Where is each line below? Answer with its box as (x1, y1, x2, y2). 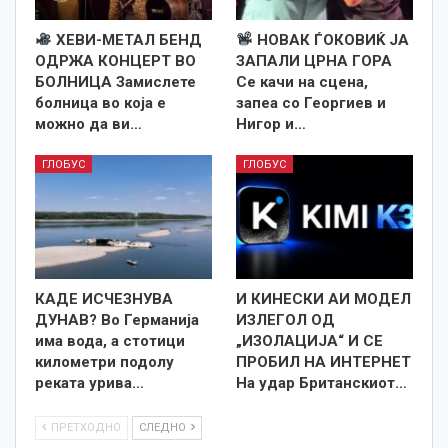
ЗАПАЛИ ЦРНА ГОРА (236, 51, 392, 70)
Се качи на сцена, (236, 72, 368, 91)
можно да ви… (35, 114, 142, 133)
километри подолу (35, 352, 174, 371)
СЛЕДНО (139, 420, 189, 434)
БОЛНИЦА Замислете (35, 72, 196, 91)
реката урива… (35, 373, 144, 392)
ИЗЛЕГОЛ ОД (236, 310, 335, 329)
